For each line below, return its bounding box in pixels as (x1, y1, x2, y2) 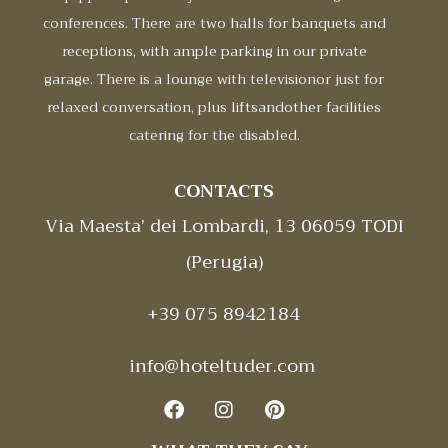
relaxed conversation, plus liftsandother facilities (47, 95, 381, 120)
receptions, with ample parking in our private (61, 39, 367, 64)
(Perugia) (185, 246, 263, 279)
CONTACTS (174, 175, 274, 208)
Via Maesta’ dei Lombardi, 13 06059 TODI (44, 210, 404, 243)
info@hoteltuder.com (128, 350, 320, 383)
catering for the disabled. (128, 123, 300, 148)
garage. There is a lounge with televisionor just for (44, 67, 384, 92)
